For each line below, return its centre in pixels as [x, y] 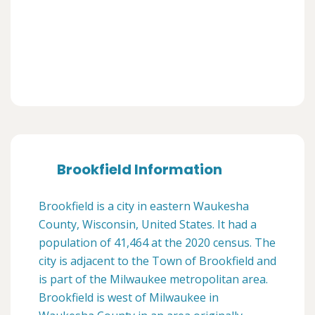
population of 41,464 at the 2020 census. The [157, 243]
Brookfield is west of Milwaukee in [129, 298]
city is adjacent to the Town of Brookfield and [157, 261]
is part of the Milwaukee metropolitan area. [153, 279]
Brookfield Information [140, 170]
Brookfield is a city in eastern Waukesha [144, 206]
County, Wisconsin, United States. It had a [148, 225]
